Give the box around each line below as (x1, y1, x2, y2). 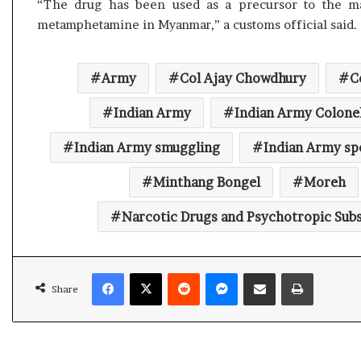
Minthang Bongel (152, 174, 260, 190)
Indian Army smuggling (73, 139, 220, 156)
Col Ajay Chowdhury (180, 70, 306, 86)
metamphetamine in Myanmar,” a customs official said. (37, 17, 357, 32)
